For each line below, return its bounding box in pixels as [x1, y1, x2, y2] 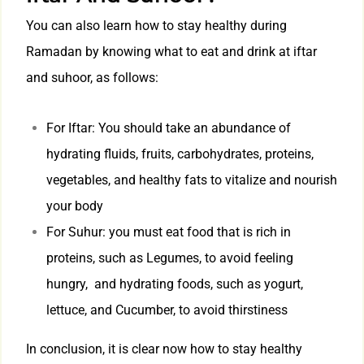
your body [46, 198, 103, 214]
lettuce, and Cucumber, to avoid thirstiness [46, 302, 288, 318]
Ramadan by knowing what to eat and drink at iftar [26, 44, 317, 60]
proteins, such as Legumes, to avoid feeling [46, 250, 293, 266]
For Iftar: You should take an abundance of [46, 120, 291, 136]
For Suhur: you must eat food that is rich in [46, 224, 291, 240]
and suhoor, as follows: [26, 70, 158, 86]
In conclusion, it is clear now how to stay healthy [26, 341, 302, 357]
